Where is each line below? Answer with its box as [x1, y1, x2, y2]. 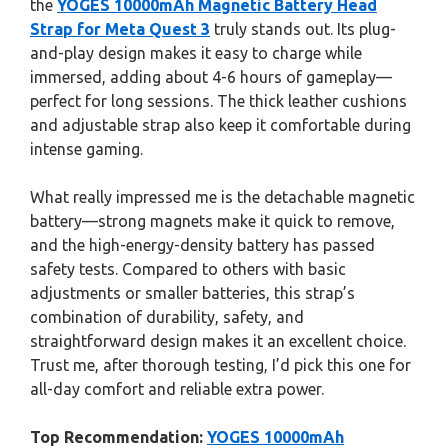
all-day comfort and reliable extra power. [30, 380, 324, 398]
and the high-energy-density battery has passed [30, 236, 375, 254]
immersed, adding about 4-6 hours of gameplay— [30, 68, 392, 86]
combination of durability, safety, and [30, 308, 304, 326]
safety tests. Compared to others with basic [30, 260, 346, 278]
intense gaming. [30, 140, 143, 158]
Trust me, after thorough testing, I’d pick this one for [30, 356, 411, 374]
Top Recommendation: [30, 428, 203, 446]
